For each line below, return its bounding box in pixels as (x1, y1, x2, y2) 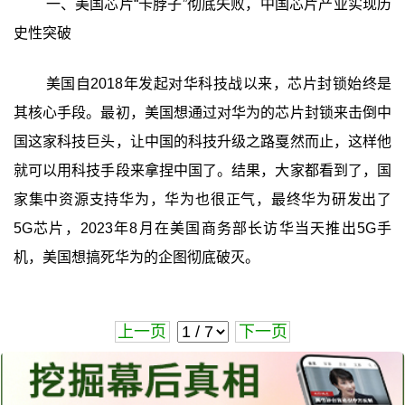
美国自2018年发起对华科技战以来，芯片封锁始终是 (45, 76, 392, 92)
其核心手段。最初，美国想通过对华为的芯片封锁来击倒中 (13, 105, 392, 121)
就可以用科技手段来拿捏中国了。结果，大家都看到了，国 (13, 163, 392, 179)
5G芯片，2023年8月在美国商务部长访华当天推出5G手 (13, 221, 392, 237)
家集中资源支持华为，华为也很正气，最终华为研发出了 (13, 192, 392, 208)
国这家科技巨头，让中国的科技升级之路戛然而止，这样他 (13, 134, 392, 150)
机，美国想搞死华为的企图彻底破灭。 (13, 250, 259, 266)
